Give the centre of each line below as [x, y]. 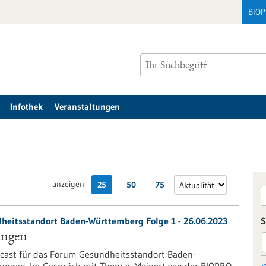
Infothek [26, 107]
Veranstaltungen [87, 107]
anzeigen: [69, 184]
